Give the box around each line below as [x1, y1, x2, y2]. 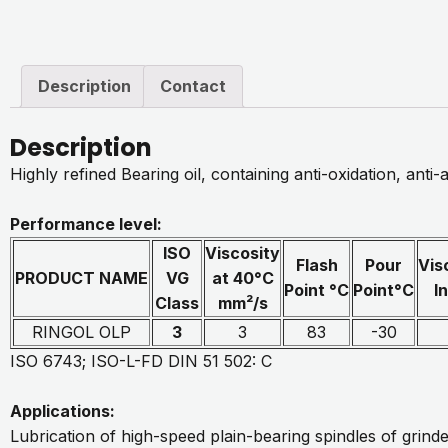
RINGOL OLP [32, 321, 131, 342]
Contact [160, 75, 226, 96]
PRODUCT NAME [15, 267, 148, 288]
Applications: [10, 400, 115, 421]
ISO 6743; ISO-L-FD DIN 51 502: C [10, 350, 272, 371]
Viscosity [205, 242, 280, 263]
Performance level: [10, 213, 166, 234]
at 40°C [211, 267, 274, 288]
